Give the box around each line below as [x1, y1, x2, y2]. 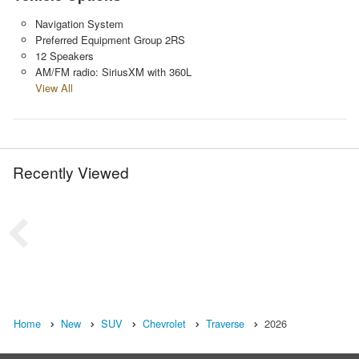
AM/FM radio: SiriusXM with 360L [34, 63, 192, 79]
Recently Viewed [13, 160, 129, 183]
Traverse [206, 315, 244, 331]
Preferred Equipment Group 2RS [34, 31, 185, 47]
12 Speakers [34, 47, 94, 63]
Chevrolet [143, 315, 186, 331]
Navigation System [34, 15, 123, 31]
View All [34, 79, 73, 95]
